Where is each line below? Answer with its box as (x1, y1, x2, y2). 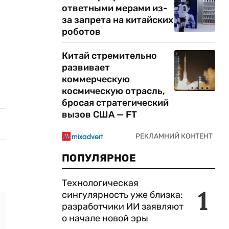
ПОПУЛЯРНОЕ (62, 152, 136, 164)
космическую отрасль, (62, 85, 165, 97)
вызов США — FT (62, 109, 139, 120)
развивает (62, 62, 110, 73)
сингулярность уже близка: (62, 189, 183, 200)
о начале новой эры (62, 213, 148, 224)
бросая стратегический (62, 97, 169, 108)
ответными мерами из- (62, 3, 168, 14)
